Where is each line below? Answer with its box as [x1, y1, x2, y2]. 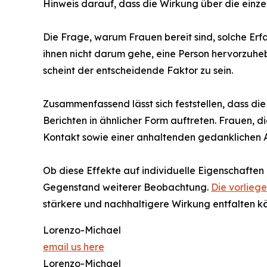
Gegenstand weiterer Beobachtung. [43, 181, 211, 194]
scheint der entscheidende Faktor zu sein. [43, 64, 233, 77]
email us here [43, 241, 104, 253]
